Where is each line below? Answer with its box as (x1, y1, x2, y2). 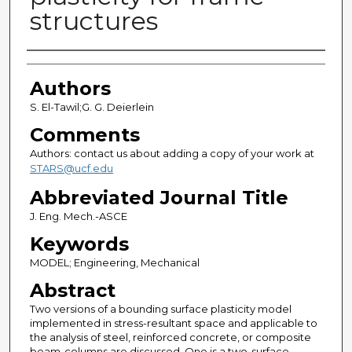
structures (29, 5, 158, 37)
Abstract (29, 279, 115, 302)
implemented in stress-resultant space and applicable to (29, 317, 317, 330)
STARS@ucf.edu (29, 162, 113, 175)
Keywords (29, 233, 129, 256)
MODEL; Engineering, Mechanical (29, 256, 200, 269)
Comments (29, 123, 140, 147)
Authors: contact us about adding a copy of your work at (29, 147, 314, 160)
